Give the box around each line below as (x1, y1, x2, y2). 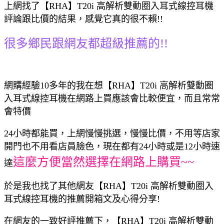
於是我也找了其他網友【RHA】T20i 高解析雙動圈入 (4, 180, 213, 191)
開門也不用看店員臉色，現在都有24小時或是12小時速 (4, 141, 220, 151)
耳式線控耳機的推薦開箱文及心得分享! (4, 193, 160, 204)
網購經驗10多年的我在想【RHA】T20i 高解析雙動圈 (4, 80, 213, 90)
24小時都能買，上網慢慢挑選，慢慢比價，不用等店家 (4, 128, 220, 138)
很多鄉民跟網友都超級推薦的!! (4, 36, 168, 50)
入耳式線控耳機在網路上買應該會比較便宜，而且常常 (4, 93, 220, 103)
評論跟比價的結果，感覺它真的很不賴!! (4, 13, 163, 24)
